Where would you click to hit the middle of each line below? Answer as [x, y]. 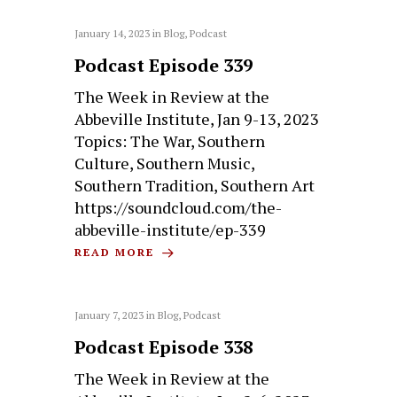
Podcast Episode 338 [164, 346]
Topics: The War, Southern [170, 140]
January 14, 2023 [113, 33]
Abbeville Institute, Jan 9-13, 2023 [197, 118]
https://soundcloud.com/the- [179, 207]
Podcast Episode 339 [164, 65]
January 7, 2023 [109, 315]
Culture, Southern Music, [165, 163]
